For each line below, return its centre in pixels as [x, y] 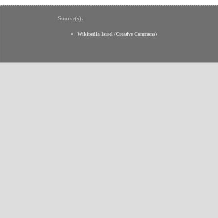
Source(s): [71, 18]
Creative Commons [136, 34]
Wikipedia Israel [95, 34]
